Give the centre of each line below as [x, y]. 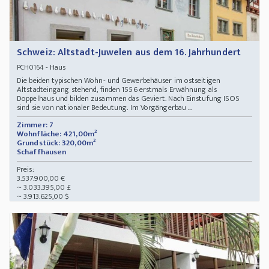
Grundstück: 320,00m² [56, 143]
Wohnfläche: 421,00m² [57, 134]
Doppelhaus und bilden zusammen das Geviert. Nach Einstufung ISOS [128, 99]
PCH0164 [30, 68]
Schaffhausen [43, 152]
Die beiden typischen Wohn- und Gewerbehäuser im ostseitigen [119, 81]
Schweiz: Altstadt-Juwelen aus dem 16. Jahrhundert [129, 53]
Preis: [26, 170]
